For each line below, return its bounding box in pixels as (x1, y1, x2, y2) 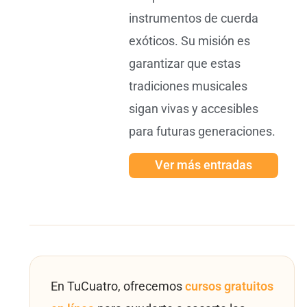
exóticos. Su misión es (128, 34, 250, 49)
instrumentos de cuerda (128, 12, 258, 26)
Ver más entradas (154, 158, 252, 173)
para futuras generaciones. (128, 125, 275, 139)
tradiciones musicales (128, 79, 247, 94)
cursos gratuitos (184, 280, 273, 294)
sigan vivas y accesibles (128, 102, 258, 116)
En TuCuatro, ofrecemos (50, 280, 185, 294)
